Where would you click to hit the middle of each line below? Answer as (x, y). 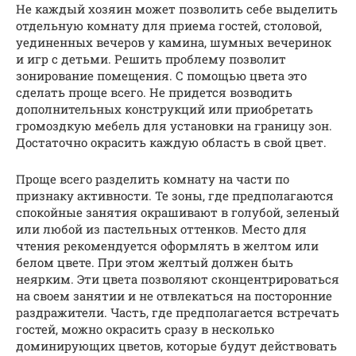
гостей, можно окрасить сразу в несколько (145, 329)
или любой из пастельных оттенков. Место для (161, 228)
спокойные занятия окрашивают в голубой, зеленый (178, 212)
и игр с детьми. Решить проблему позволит (151, 58)
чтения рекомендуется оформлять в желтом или (167, 245)
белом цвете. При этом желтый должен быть (155, 262)
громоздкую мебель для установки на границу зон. (174, 125)
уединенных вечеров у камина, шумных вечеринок (174, 42)
